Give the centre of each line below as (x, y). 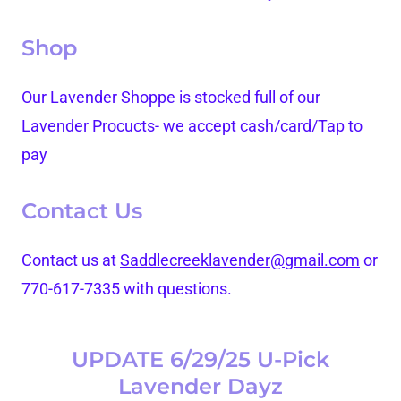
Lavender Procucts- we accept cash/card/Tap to (192, 126)
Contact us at (71, 260)
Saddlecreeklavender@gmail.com (240, 260)
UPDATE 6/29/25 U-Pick (200, 360)
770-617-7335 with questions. (128, 289)
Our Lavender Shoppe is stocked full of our (171, 98)
